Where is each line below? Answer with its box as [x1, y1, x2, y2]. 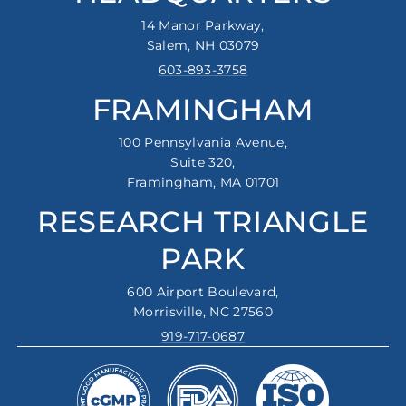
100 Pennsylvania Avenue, [119, 133, 287, 150]
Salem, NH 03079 [146, 36, 260, 53]
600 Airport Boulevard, [127, 283, 279, 300]
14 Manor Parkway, [141, 16, 265, 34]
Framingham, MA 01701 [126, 173, 280, 190]
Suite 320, [170, 153, 236, 170]
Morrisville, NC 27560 [133, 303, 273, 320]
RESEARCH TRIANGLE [37, 203, 369, 239]
